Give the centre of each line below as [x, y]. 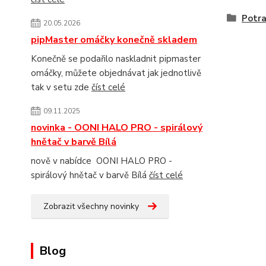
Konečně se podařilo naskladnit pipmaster [116, 59]
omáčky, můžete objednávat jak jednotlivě [116, 73]
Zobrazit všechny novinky [91, 206]
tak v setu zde [61, 87]
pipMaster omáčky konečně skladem [114, 40]
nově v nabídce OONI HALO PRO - [102, 161]
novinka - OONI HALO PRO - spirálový [117, 128]
